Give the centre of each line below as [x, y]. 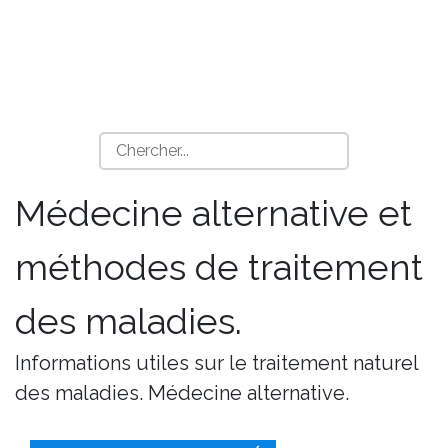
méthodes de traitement [219, 267]
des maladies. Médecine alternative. [182, 393]
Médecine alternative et [213, 213]
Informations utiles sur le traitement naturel [216, 363]
